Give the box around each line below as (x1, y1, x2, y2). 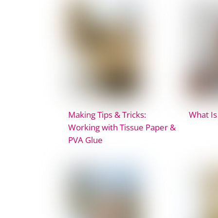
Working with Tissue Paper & (68, 121, 176, 133)
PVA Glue (68, 133, 103, 145)
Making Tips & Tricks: (68, 108, 146, 120)
